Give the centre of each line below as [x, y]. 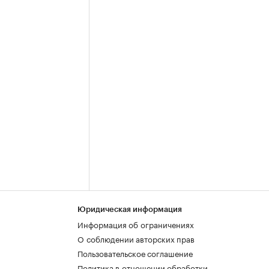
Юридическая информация [130, 209]
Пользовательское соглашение [135, 253]
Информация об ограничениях [136, 224]
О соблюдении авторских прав [136, 238]
